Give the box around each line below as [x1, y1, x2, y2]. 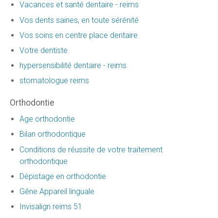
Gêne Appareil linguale [19, 186, 94, 196]
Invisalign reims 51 [19, 202, 82, 212]
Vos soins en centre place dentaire [19, 30, 138, 40]
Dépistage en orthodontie [19, 171, 106, 181]
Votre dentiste [19, 45, 68, 55]
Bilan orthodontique [19, 129, 86, 139]
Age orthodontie [19, 114, 75, 124]
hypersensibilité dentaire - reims [19, 61, 127, 71]
